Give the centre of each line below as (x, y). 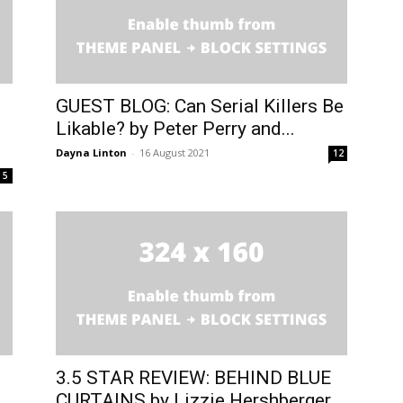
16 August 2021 (175, 152)
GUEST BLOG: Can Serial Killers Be (200, 106)
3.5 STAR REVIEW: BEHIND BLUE (193, 377)
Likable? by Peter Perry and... (175, 128)
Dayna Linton (91, 152)
